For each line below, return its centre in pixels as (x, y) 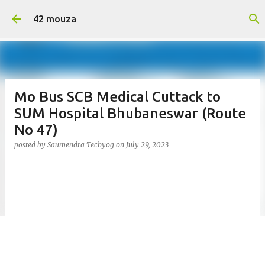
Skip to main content (135, 15)
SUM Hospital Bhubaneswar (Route (130, 113)
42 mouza (55, 19)
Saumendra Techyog (81, 145)
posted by (31, 145)
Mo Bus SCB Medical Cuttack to (117, 97)
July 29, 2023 (147, 145)
